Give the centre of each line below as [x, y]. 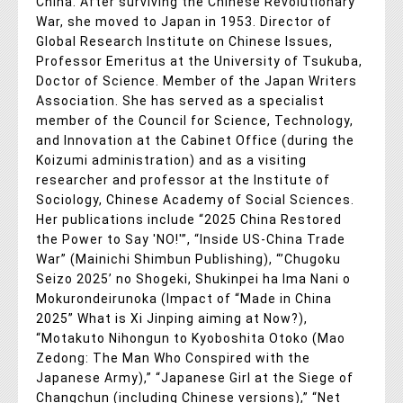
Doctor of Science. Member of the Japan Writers [197, 81]
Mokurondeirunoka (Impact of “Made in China [184, 298]
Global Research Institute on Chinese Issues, [184, 41]
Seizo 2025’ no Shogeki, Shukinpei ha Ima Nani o [193, 278]
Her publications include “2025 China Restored [189, 219]
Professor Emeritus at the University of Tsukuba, [199, 61]
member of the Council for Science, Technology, [195, 120]
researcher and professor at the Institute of [183, 179]
